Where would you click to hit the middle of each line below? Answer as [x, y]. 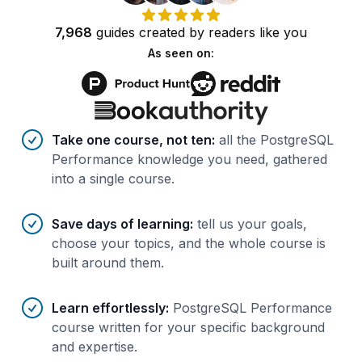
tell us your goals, [252, 224]
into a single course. [113, 179]
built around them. [108, 263]
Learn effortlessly [109, 308]
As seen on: [181, 53]
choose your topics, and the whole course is [189, 244]
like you [281, 32]
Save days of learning [121, 224]
